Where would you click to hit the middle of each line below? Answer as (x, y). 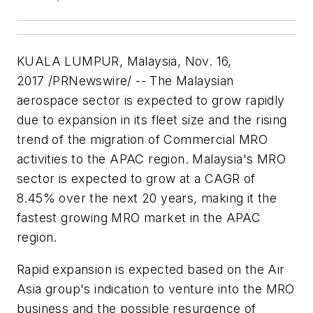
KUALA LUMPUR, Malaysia (97, 61)
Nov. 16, (208, 61)
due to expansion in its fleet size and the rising (152, 120)
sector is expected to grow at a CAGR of (136, 179)
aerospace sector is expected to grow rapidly (151, 101)
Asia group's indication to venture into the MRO (156, 289)
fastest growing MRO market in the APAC (139, 218)
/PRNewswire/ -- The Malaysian (139, 81)
